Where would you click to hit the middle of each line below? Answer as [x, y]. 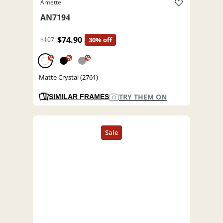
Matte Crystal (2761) [68, 77]
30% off [100, 40]
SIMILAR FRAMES [79, 97]
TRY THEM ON [143, 97]
